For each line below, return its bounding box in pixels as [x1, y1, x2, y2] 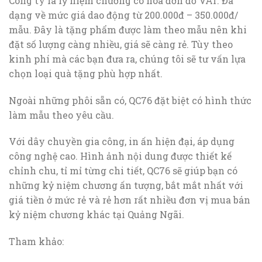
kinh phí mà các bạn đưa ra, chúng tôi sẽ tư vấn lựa [9, 52, 246, 65]
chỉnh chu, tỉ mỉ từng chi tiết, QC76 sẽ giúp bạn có [9, 164, 237, 177]
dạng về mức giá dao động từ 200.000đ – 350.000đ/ [9, 8, 238, 21]
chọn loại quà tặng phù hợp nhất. [9, 67, 163, 80]
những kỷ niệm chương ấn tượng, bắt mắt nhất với [9, 179, 243, 192]
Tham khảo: [9, 235, 64, 248]
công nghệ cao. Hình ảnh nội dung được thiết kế [9, 150, 232, 163]
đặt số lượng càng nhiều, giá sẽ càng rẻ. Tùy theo [9, 37, 233, 50]
